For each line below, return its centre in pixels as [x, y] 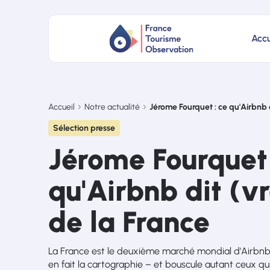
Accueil [61, 107]
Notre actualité [112, 107]
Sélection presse [84, 128]
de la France [129, 222]
